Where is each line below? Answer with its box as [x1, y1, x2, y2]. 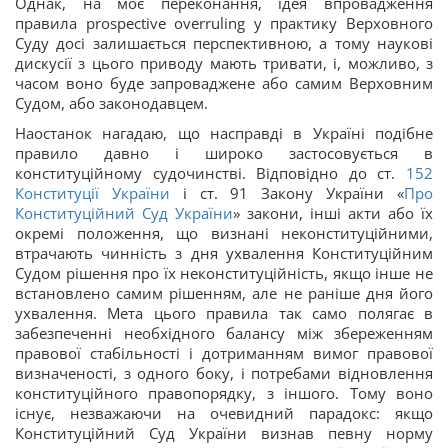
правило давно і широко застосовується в [15, 143, 433, 163]
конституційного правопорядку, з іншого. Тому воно [15, 383, 433, 403]
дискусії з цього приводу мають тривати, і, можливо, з [15, 53, 433, 73]
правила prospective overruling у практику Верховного [15, 13, 433, 33]
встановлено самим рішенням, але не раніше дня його [15, 283, 433, 303]
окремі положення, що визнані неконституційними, [15, 223, 433, 243]
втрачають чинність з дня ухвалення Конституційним [15, 243, 433, 263]
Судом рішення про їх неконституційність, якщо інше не [15, 263, 433, 283]
